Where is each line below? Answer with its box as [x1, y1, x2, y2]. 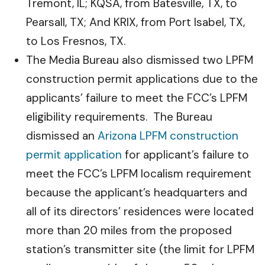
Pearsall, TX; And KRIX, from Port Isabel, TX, [26, 15, 245, 30]
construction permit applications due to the [26, 72, 258, 86]
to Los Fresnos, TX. [26, 34, 125, 49]
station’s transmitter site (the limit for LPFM [26, 242, 254, 257]
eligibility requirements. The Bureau [26, 109, 212, 124]
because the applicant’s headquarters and [26, 185, 247, 200]
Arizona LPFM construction [98, 128, 238, 143]
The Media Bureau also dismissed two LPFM [26, 53, 253, 67]
